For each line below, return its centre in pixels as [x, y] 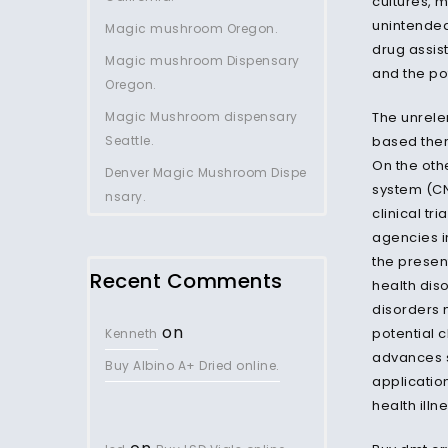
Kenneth [131, 333]
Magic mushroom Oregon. [191, 28]
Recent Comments [186, 281]
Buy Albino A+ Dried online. [192, 365]
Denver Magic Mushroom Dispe [206, 172]
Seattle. [129, 140]
